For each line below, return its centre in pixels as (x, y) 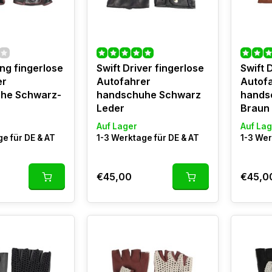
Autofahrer (123, 81)
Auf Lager (117, 126)
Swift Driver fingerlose (150, 68)
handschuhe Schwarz (148, 95)
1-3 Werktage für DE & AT (148, 138)
